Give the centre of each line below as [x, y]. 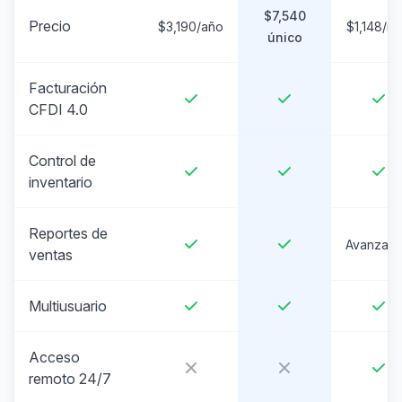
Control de [62, 161]
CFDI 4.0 [58, 109]
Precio [50, 26]
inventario [61, 182]
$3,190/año [191, 26]
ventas [51, 255]
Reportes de [68, 233]
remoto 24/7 [70, 379]
